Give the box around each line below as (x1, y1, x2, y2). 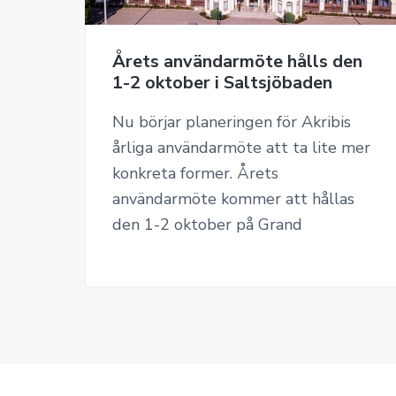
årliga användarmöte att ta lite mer (112, 136, 370, 158)
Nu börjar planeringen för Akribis (112, 110, 351, 133)
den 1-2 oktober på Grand (112, 213, 302, 235)
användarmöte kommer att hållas (112, 187, 354, 209)
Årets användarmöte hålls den (112, 49, 362, 73)
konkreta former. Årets (112, 162, 278, 184)
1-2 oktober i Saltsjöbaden (112, 70, 332, 95)
